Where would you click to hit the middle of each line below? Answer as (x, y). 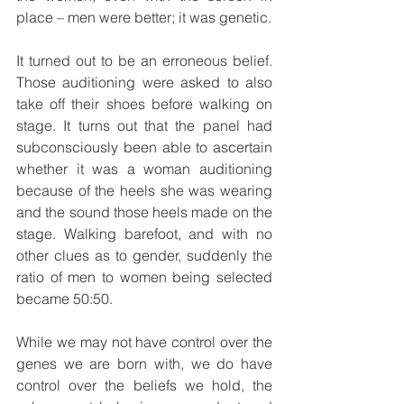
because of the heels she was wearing (144, 191)
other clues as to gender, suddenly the (144, 256)
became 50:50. (64, 299)
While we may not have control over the (144, 342)
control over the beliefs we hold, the (144, 386)
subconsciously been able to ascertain (144, 147)
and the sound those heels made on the (144, 212)
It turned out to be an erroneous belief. (144, 61)
